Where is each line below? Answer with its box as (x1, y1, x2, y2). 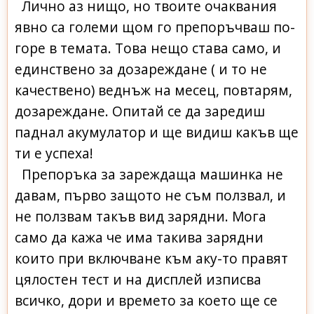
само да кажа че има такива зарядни (15, 227, 264, 247)
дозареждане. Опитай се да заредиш (15, 101, 265, 121)
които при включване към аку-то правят (15, 248, 288, 268)
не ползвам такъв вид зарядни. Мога (15, 206, 266, 226)
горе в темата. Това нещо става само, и (15, 38, 281, 57)
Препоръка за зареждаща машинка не (15, 164, 283, 184)
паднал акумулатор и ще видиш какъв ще (15, 122, 299, 142)
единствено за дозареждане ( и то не (15, 59, 267, 78)
